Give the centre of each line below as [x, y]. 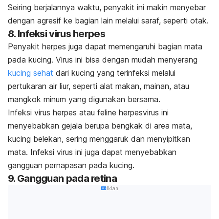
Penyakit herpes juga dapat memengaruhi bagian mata [105, 46]
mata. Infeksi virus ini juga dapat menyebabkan [92, 152]
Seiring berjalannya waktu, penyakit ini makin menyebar [107, 7]
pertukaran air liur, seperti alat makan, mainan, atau [99, 86]
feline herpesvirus [128, 112]
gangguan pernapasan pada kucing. [72, 165]
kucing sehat [31, 73]
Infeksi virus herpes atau [53, 112]
